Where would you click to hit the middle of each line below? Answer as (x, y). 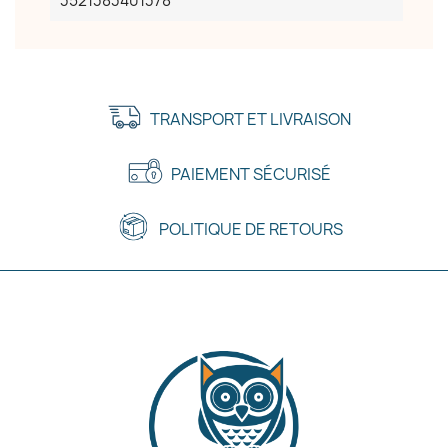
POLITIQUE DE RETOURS (250, 229)
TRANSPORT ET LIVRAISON (250, 119)
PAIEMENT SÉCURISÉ (250, 174)
